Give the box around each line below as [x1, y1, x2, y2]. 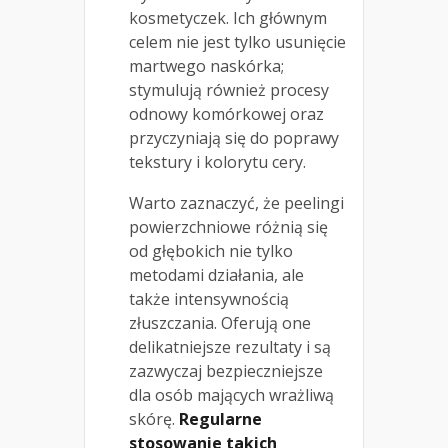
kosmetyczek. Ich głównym [129, 7, 327, 30]
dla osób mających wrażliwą [129, 384, 334, 407]
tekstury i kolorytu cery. [129, 151, 306, 174]
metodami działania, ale [129, 264, 304, 287]
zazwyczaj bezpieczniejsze [129, 360, 323, 383]
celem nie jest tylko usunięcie [129, 31, 346, 54]
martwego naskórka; [129, 55, 284, 78]
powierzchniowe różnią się [129, 216, 328, 239]
